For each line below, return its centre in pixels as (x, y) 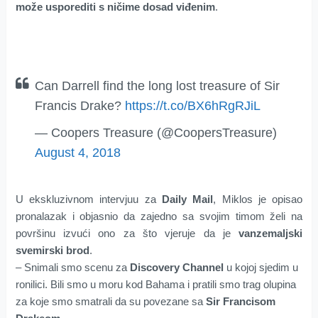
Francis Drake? (79, 106)
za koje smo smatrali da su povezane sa (110, 302)
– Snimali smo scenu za (72, 268)
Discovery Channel (176, 268)
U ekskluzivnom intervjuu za (88, 199)
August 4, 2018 (77, 153)
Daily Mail (188, 199)
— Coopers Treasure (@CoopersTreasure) (155, 133)
